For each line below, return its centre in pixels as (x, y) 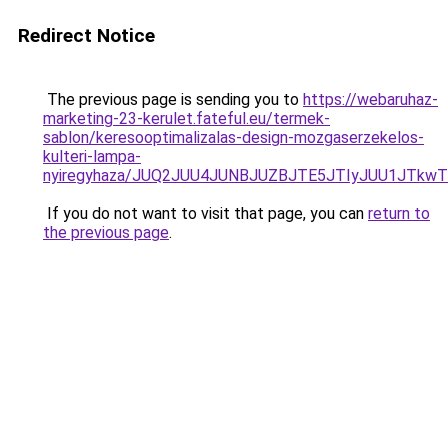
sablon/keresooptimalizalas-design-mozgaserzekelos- (233, 137)
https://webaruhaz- (370, 99)
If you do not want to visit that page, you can (205, 213)
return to (399, 213)
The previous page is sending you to (173, 99)
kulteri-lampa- (92, 156)
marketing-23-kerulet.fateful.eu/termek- (186, 118)
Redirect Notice (86, 35)
